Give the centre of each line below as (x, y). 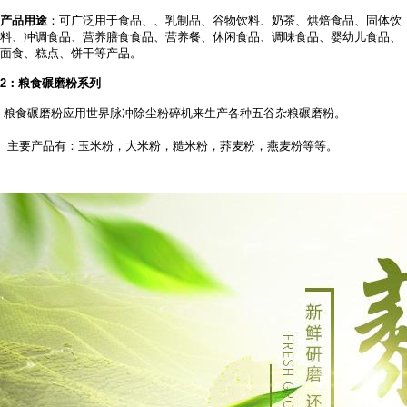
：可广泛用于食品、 (100, 20)
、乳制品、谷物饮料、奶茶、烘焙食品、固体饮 (278, 20)
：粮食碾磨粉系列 (54, 83)
